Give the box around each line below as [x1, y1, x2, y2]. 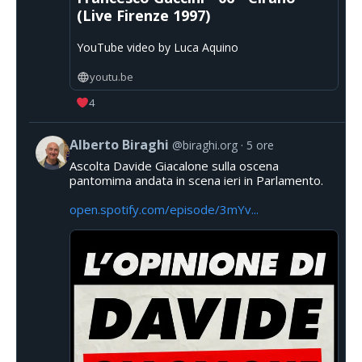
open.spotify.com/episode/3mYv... [69, 201, 259, 218]
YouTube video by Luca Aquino [77, 40, 238, 56]
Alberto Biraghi [69, 136, 169, 154]
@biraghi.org [172, 137, 238, 154]
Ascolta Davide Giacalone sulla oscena [69, 158, 279, 175]
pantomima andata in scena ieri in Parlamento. [69, 172, 323, 189]
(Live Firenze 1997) [77, 6, 210, 26]
